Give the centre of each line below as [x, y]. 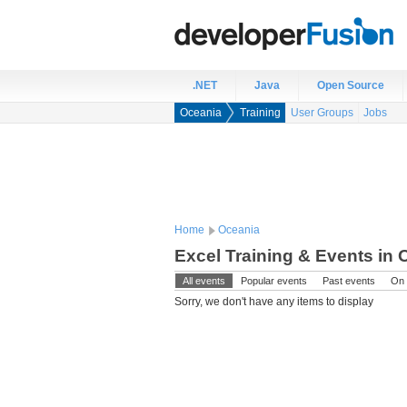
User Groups [322, 113]
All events [204, 281]
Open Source [351, 85]
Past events [349, 281]
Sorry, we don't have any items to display [274, 302]
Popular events [274, 281]
